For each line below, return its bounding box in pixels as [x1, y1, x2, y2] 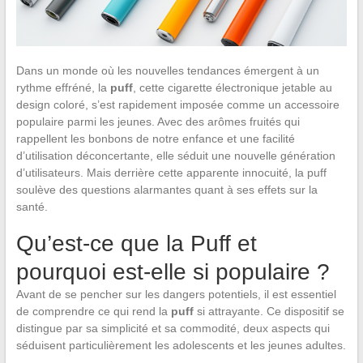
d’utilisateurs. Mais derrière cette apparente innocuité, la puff [15, 165, 327, 179]
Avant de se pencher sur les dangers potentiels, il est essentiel [15, 287, 336, 301]
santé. [15, 199, 48, 213]
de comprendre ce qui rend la [15, 304, 171, 318]
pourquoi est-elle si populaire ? [15, 258, 330, 284]
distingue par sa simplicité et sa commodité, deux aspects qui [15, 321, 330, 335]
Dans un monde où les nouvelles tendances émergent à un [15, 63, 319, 77]
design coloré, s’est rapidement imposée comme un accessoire [15, 97, 340, 111]
